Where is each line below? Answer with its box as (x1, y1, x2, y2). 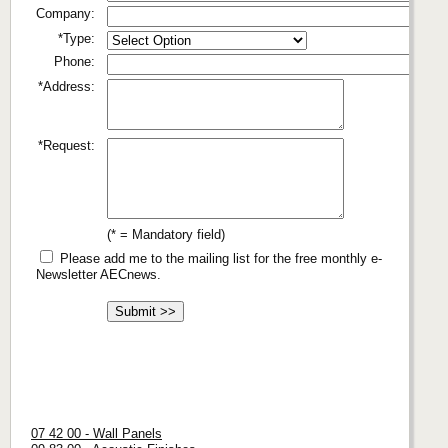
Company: (36, 5, 95, 21)
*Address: (38, 78, 95, 94)
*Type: (58, 30, 95, 46)
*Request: (38, 137, 95, 153)
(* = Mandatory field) (107, 226, 225, 242)
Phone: (54, 53, 95, 69)
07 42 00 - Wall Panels (31, 426, 162, 442)
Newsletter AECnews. (36, 266, 161, 282)
